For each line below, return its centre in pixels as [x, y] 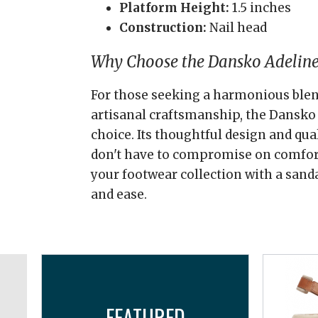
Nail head [237, 28]
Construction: [163, 28]
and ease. [119, 194]
